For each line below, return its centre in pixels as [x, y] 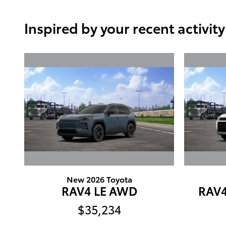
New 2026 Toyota [99, 179]
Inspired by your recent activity [125, 27]
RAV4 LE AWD [99, 190]
